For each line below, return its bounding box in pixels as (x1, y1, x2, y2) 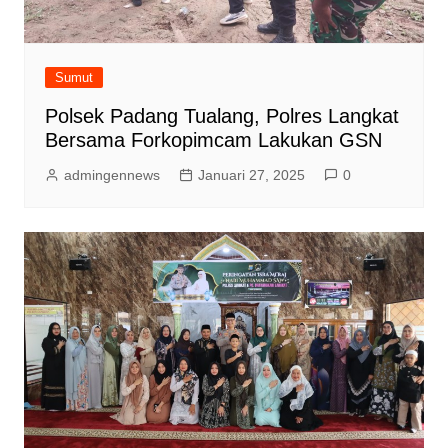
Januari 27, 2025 (197, 167, 305, 184)
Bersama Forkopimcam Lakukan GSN (44, 129, 382, 152)
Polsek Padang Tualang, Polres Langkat (44, 105, 399, 128)
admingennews (63, 167, 160, 184)
